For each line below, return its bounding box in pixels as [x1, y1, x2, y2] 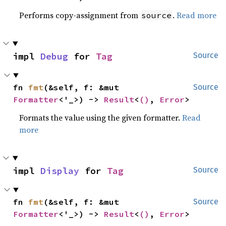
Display [40, 165, 79, 177]
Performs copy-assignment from [19, 10, 141, 21]
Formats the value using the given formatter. [19, 112, 183, 123]
